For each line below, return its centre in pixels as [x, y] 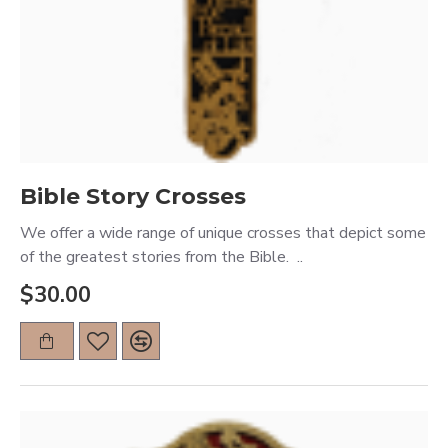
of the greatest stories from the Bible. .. [161, 257]
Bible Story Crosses [133, 196]
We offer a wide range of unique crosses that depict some [223, 233]
